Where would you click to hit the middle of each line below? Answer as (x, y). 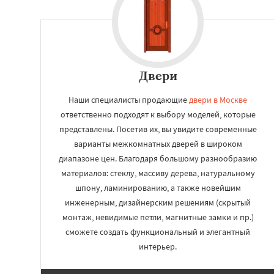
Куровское (230, 54)
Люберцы (227, 77)
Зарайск (220, 7)
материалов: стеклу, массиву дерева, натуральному (158, 173)
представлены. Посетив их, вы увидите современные (158, 129)
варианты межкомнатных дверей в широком (158, 144)
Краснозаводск (234, 42)
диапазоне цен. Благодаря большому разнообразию (158, 158)
